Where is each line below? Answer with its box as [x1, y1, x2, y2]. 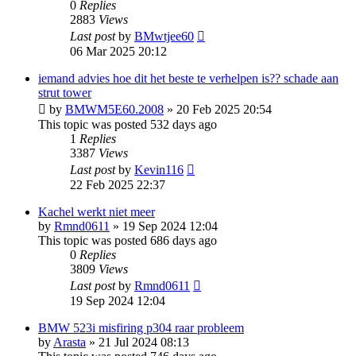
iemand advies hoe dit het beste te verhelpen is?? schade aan [38, 71, 339, 85]
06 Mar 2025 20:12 [70, 44, 167, 58]
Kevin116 [134, 162, 184, 176]
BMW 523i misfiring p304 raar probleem [38, 320, 244, 335]
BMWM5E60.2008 [65, 102, 164, 116]
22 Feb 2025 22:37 [70, 177, 165, 192]
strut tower [38, 85, 91, 99]
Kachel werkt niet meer [38, 204, 155, 219]
